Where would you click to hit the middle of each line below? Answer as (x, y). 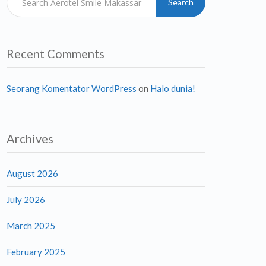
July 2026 (26, 199)
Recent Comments (56, 53)
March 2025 (31, 226)
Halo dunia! (173, 88)
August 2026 (32, 173)
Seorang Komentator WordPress (72, 88)
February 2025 (36, 252)
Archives (30, 138)
